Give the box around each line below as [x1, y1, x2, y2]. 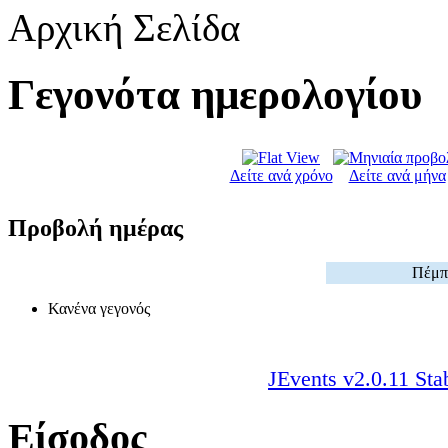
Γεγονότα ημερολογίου [8, 71, 422, 119]
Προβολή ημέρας [8, 214, 183, 241]
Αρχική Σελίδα [8, 6, 240, 50]
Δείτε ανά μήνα [348, 167, 446, 184]
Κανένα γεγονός [48, 300, 150, 317]
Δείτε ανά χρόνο [229, 167, 333, 184]
